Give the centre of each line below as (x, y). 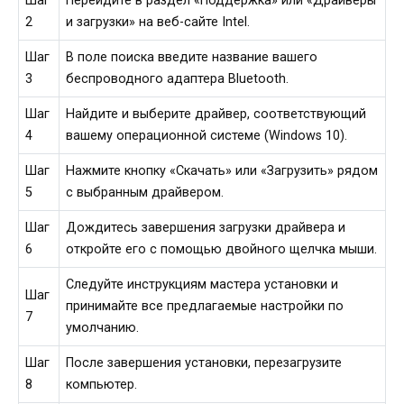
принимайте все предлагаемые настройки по (205, 307)
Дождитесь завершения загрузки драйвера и (206, 228)
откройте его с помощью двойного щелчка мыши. (222, 250)
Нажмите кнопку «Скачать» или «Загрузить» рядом (222, 171)
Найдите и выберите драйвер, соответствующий (216, 115)
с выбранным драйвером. (145, 193)
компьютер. (102, 385)
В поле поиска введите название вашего (192, 58)
